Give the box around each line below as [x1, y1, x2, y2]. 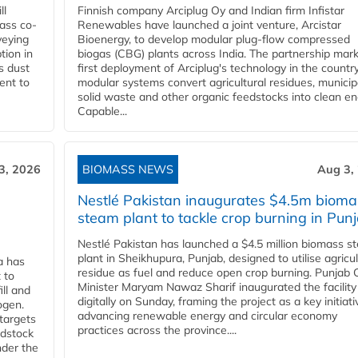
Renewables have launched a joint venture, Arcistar [78, 18, 341, 33]
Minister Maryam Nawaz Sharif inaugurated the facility [78, 280, 356, 295]
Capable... [78, 104, 127, 119]
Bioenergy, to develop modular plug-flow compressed [78, 32, 350, 47]
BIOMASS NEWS [82, 162, 173, 177]
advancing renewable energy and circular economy [78, 308, 337, 324]
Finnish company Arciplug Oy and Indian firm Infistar [78, 3, 344, 18]
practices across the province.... [78, 323, 237, 338]
